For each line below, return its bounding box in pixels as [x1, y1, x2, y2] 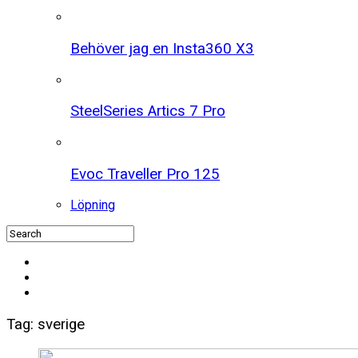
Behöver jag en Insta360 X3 [70, 39, 254, 58]
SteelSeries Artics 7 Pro [70, 102, 225, 121]
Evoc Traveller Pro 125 [70, 165, 220, 183]
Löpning [70, 197, 115, 213]
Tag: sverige [6, 316, 85, 334]
